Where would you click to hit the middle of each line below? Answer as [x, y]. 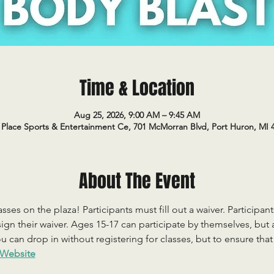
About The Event [137, 181]
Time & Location [137, 88]
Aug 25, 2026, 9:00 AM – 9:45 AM [137, 115]
